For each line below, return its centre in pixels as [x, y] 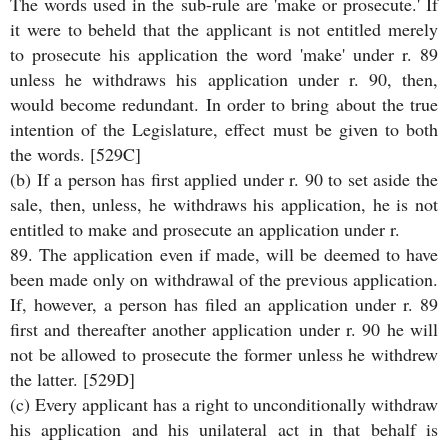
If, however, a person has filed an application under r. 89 [224, 304]
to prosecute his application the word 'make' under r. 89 [224, 54]
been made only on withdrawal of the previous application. [224, 279]
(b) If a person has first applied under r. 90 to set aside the [224, 179]
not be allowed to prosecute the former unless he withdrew [224, 354]
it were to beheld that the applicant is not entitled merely [224, 29]
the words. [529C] [75, 154]
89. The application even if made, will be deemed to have [224, 254]
